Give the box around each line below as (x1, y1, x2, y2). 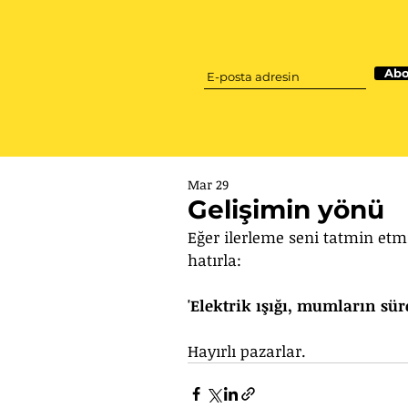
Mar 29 (188, 176, 229, 193)
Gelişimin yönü (188, 194, 384, 225)
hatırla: (188, 250, 246, 270)
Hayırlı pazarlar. (188, 341, 311, 362)
